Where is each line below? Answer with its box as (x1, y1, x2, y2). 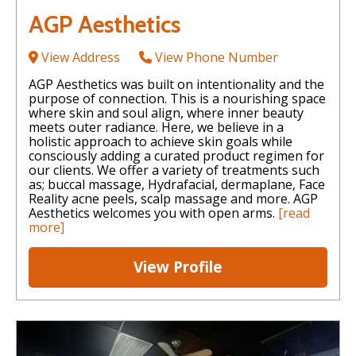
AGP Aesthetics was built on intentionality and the (29, 75, 324, 93)
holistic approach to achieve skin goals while (29, 132, 292, 150)
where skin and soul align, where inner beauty (29, 103, 304, 122)
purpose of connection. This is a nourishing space (29, 89, 326, 107)
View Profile (133, 256, 222, 277)
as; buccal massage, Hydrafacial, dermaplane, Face (29, 175, 325, 193)
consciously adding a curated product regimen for (29, 146, 324, 164)
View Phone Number (152, 48, 278, 66)
